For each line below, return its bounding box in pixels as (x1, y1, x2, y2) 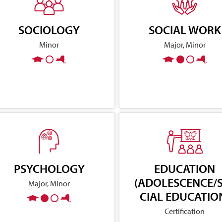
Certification (165, 206, 205, 216)
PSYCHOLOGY (13, 161, 85, 176)
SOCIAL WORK (148, 22, 221, 37)
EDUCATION (154, 161, 216, 176)
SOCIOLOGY (18, 22, 80, 37)
